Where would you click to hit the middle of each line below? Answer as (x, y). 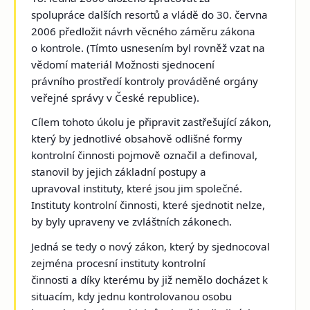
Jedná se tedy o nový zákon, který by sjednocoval (151, 246)
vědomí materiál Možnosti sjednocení (123, 65)
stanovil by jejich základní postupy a (119, 172)
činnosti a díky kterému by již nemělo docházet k (150, 279)
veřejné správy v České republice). (116, 98)
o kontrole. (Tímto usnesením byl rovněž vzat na (148, 48)
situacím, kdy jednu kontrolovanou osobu (132, 296)
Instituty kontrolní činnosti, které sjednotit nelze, (148, 205)
